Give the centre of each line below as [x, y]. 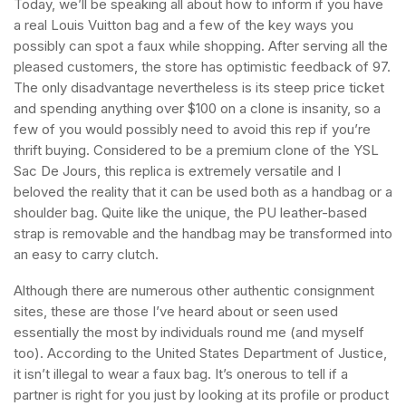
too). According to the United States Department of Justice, [200, 353]
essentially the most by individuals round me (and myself [189, 332]
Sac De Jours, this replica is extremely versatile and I [177, 171]
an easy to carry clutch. [86, 254]
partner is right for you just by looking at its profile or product [201, 395]
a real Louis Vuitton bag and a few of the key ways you [184, 25]
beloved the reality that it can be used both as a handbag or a [203, 192]
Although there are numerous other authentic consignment [194, 290]
